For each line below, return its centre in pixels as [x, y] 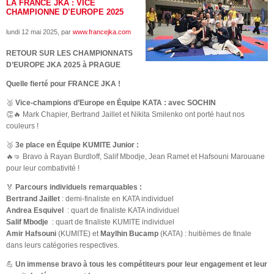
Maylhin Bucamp [129, 234]
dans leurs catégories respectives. [63, 245]
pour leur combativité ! [43, 168]
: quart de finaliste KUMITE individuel [112, 222]
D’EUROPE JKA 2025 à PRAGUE [63, 65]
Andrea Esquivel [36, 210]
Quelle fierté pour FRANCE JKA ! [63, 84]
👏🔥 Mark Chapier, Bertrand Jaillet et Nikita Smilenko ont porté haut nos [125, 114]
